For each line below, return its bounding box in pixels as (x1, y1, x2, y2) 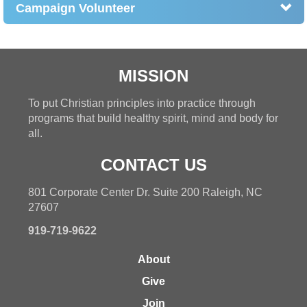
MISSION (119, 66, 188, 85)
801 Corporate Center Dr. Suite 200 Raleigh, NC (28, 186, 263, 198)
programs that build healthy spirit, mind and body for (28, 112, 279, 124)
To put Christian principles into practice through (28, 97, 256, 109)
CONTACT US (100, 155, 207, 174)
